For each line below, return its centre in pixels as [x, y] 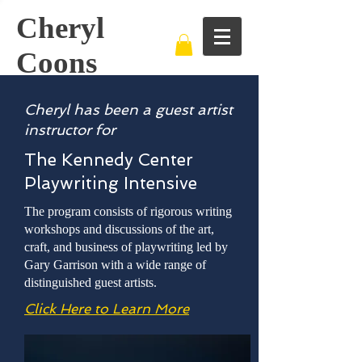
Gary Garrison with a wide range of [115, 265]
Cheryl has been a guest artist [128, 109]
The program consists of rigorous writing [128, 211]
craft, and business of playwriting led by [126, 247]
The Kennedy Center [109, 160]
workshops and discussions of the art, [119, 229]
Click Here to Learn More [107, 309]
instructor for [70, 130]
